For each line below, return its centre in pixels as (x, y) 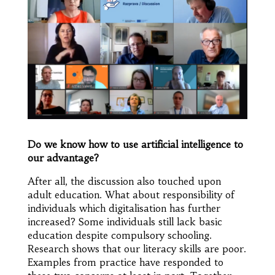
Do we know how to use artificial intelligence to (135, 145)
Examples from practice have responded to (125, 262)
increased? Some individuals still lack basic (125, 222)
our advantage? (63, 158)
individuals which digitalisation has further (124, 208)
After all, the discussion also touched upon (124, 181)
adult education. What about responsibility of (131, 195)
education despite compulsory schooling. (119, 235)
